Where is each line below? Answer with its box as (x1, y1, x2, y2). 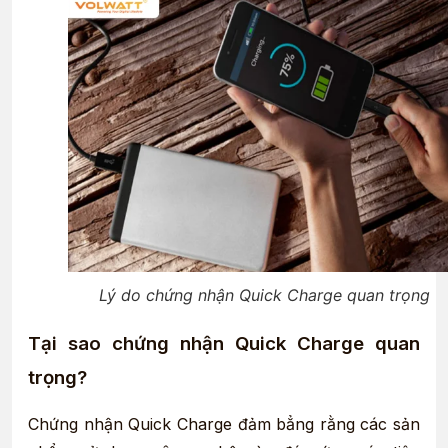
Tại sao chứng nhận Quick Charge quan (28, 332, 420, 356)
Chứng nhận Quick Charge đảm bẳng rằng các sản (28, 414, 420, 435)
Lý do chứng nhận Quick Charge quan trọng (98, 285, 430, 306)
